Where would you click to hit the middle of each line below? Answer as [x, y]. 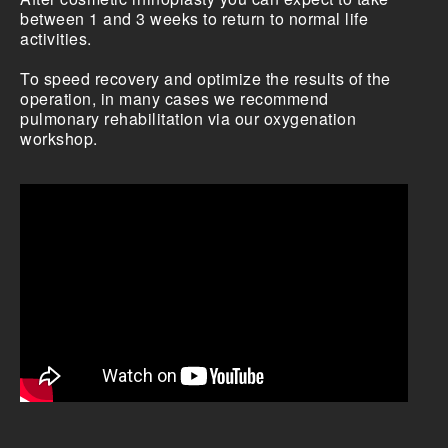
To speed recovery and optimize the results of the [205, 79]
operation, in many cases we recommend [174, 99]
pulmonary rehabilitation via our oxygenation [188, 119]
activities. [56, 39]
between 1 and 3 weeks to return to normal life [194, 19]
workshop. [59, 139]
